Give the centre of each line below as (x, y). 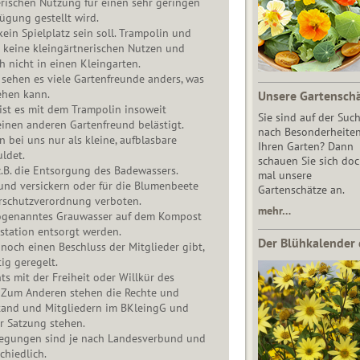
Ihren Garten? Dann (305, 147)
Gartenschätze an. (302, 190)
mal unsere (284, 176)
